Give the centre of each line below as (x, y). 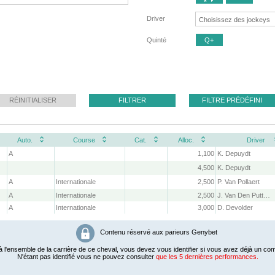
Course (84, 140)
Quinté (156, 40)
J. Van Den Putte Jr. (267, 196)
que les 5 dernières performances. (207, 257)
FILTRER (133, 100)
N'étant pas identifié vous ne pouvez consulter (86, 257)
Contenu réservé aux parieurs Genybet (157, 232)
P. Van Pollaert (239, 182)
